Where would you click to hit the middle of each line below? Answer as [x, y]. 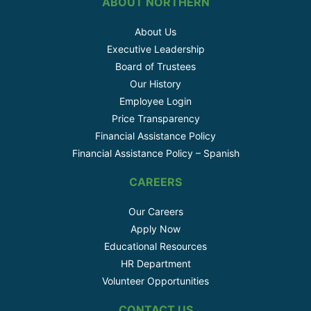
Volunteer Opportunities [155, 281]
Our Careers [155, 212]
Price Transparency [155, 119]
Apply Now [155, 229]
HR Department [155, 264]
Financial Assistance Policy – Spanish [155, 153]
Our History [155, 84]
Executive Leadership [155, 49]
